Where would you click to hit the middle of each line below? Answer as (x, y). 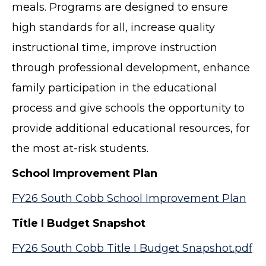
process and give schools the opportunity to (128, 108)
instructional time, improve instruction (115, 48)
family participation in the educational (114, 88)
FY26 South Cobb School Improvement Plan (129, 199)
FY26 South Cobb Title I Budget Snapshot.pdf (132, 248)
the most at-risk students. (80, 149)
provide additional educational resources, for (131, 129)
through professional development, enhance (131, 68)
